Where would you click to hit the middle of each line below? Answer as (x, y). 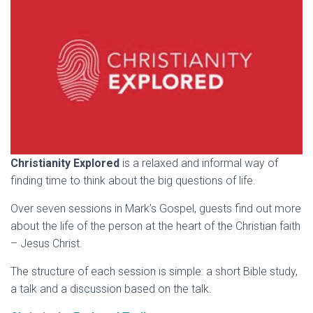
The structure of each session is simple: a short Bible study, (154, 272)
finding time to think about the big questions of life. (133, 181)
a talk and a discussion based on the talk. (111, 289)
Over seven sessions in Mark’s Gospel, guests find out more (156, 209)
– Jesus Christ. (51, 244)
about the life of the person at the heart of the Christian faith (155, 226)
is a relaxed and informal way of (199, 163)
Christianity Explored (65, 163)
